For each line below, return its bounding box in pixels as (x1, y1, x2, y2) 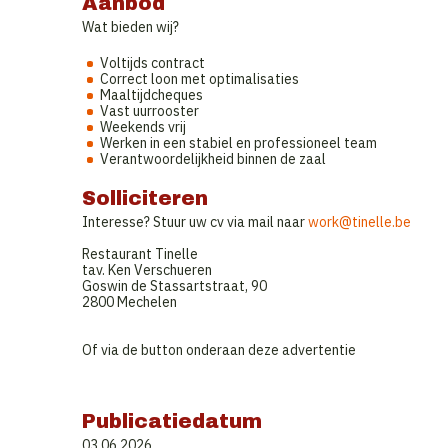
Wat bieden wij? (82, 18, 179, 36)
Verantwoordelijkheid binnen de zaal (100, 150, 326, 168)
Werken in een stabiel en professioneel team (100, 134, 377, 152)
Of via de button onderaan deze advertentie (82, 341, 356, 359)
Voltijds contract (100, 54, 205, 72)
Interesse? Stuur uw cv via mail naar (82, 213, 308, 231)
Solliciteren (82, 187, 208, 209)
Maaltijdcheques (100, 86, 203, 104)
